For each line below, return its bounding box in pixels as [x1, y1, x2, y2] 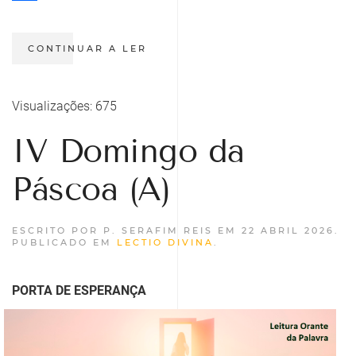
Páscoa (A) [12, 169, 170, 209]
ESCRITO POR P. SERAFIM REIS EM [12, 224, 242, 236]
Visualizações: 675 [12, 98, 117, 114]
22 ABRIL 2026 [242, 224, 335, 236]
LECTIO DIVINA [117, 236, 214, 248]
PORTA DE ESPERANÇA [12, 282, 146, 298]
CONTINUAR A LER [28, 42, 147, 54]
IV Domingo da [12, 131, 245, 171]
